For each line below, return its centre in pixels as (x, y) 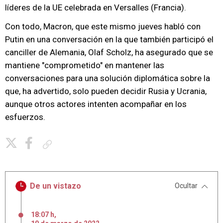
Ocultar (186, 186)
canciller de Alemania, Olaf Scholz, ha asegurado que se (109, 52)
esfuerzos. (25, 117)
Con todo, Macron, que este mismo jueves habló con (103, 26)
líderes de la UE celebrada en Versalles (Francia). (96, 7)
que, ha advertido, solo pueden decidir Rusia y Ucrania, (106, 91)
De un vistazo (56, 186)
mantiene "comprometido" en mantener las (85, 65)
